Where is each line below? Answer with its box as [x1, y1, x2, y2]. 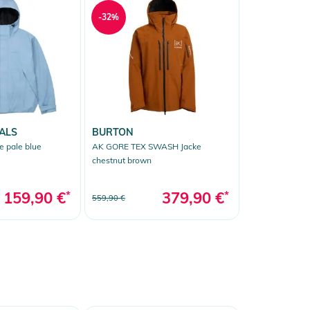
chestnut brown [92, 154, 152, 165]
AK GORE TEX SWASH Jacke [92, 140, 201, 152]
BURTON [92, 125, 134, 138]
